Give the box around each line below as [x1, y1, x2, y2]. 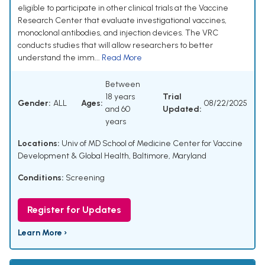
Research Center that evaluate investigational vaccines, [18, 15, 227, 26]
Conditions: [18, 173, 64, 183]
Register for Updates [27, 204, 121, 216]
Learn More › [18, 228, 67, 238]
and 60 [105, 104, 130, 115]
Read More [102, 53, 142, 63]
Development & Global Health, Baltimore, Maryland [18, 151, 206, 161]
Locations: [18, 138, 60, 149]
